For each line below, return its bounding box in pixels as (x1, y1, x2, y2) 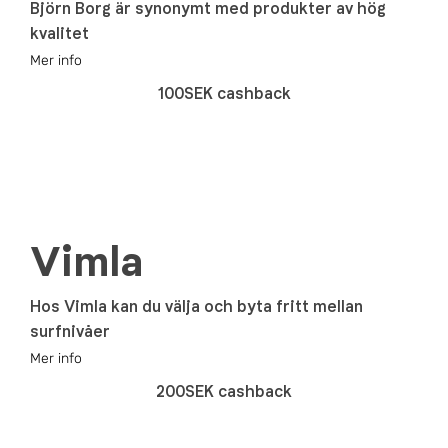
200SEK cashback (156, 381, 292, 401)
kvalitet (30, 23, 89, 43)
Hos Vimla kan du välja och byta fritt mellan (30, 296, 363, 316)
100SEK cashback (157, 83, 291, 103)
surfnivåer (30, 321, 110, 341)
